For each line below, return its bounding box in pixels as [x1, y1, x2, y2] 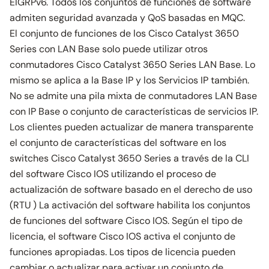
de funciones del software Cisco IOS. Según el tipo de [10, 214, 243, 227]
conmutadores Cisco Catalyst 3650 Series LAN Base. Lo [10, 58, 255, 71]
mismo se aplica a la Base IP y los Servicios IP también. [10, 74, 249, 86]
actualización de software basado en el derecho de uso [10, 183, 252, 196]
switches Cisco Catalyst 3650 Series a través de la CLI [10, 152, 249, 165]
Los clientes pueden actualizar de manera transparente [10, 121, 253, 133]
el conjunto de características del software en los [10, 136, 226, 149]
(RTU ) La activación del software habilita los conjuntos [10, 199, 250, 211]
